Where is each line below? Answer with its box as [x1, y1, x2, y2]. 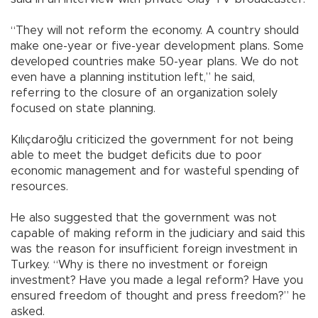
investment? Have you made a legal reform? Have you [11, 274, 303, 286]
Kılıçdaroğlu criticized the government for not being [11, 133, 293, 146]
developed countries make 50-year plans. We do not [11, 55, 299, 67]
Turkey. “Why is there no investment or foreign [11, 258, 268, 270]
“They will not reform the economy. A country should [11, 24, 299, 36]
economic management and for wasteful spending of [11, 165, 300, 177]
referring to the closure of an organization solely [11, 87, 278, 99]
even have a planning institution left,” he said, [11, 71, 255, 83]
